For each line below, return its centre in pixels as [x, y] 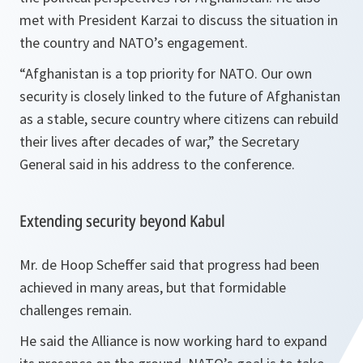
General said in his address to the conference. [157, 164]
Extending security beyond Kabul [122, 221]
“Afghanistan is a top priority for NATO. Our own [166, 73]
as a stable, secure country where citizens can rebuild [179, 119]
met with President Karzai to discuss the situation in [179, 20]
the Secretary [257, 141]
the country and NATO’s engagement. [134, 43]
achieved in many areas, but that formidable [153, 287]
